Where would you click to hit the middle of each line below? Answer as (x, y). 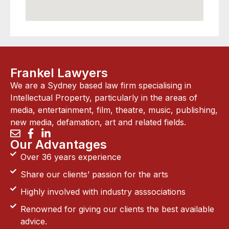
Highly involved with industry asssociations (103, 191)
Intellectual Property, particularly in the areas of (104, 97)
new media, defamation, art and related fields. (98, 122)
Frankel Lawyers (59, 73)
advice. (34, 221)
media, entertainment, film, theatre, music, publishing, (114, 110)
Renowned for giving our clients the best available (117, 209)
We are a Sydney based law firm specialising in (101, 85)
